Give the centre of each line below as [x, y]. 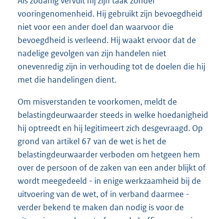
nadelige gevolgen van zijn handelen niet [92, 54]
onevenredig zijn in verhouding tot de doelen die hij [111, 67]
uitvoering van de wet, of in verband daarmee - [103, 194]
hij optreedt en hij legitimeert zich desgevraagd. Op [110, 128]
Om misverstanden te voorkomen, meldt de [97, 102]
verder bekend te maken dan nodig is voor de [101, 208]
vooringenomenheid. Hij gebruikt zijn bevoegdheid [110, 14]
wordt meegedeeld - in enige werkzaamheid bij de [109, 181]
